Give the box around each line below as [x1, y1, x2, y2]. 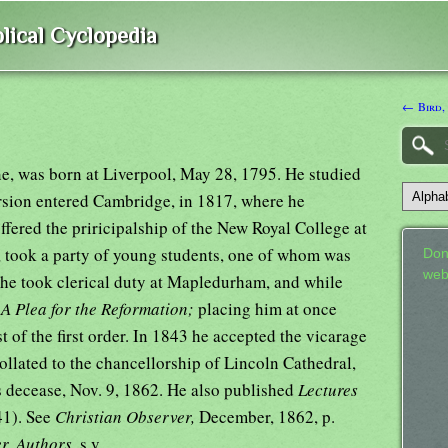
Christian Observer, [55, 404, 199, 428]
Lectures [298, 377, 358, 401]
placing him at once [198, 296, 337, 320]
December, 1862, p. [199, 404, 335, 428]
